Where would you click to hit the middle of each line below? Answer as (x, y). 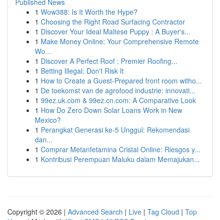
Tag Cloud (163, 212)
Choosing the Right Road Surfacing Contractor (113, 22)
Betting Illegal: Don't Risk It (82, 71)
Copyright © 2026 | (38, 212)
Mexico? (48, 120)
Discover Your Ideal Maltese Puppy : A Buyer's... (116, 31)
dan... (44, 139)
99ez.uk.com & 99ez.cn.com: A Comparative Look (118, 100)
